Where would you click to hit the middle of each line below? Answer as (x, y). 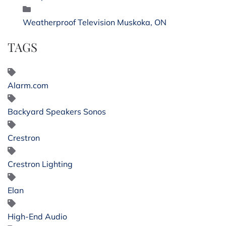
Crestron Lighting (40, 164)
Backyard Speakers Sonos (57, 111)
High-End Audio (37, 216)
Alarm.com (28, 85)
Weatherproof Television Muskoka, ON (95, 22)
